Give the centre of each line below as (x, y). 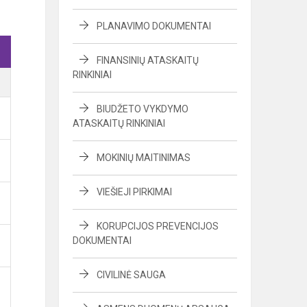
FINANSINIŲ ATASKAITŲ (148, 60)
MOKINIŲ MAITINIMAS (144, 158)
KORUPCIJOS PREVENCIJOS (158, 226)
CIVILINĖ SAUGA (131, 275)
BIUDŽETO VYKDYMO (143, 109)
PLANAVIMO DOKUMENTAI (154, 26)
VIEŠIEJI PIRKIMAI (134, 192)
